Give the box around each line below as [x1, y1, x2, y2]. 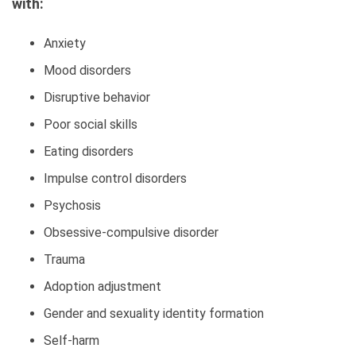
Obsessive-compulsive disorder [44, 225, 219, 240]
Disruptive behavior [44, 90, 150, 105]
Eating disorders [44, 144, 133, 159]
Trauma [44, 252, 85, 267]
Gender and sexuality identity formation [44, 306, 264, 321]
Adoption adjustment [44, 279, 161, 294]
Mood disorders [44, 63, 131, 78]
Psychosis [44, 198, 101, 213]
